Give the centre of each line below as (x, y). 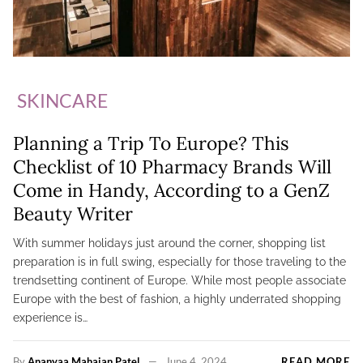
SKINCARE (62, 101)
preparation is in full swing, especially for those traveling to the (179, 262)
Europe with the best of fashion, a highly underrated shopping (177, 299)
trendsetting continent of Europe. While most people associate (179, 281)
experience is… (50, 318)
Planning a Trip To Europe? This (151, 143)
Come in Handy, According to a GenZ (171, 190)
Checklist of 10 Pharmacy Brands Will (172, 167)
